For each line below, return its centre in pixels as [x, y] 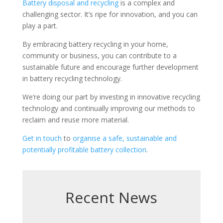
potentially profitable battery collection [84, 150]
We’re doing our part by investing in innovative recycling [111, 97]
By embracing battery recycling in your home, [95, 44]
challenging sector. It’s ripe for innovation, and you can [110, 14]
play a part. [40, 26]
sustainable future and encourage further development [110, 67]
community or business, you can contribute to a [99, 56]
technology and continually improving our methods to [109, 108]
